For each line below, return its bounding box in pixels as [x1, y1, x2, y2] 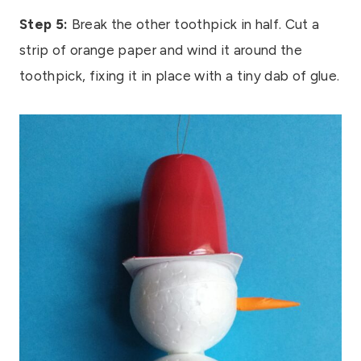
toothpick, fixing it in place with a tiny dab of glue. [19, 67, 340, 84]
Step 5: [19, 15, 68, 32]
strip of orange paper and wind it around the [19, 41, 302, 58]
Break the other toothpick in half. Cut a [68, 15, 320, 32]
